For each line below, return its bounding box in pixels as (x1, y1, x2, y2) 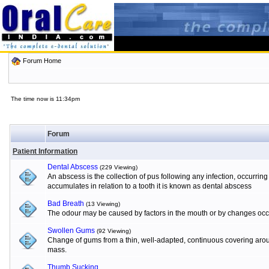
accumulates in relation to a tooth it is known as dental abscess (47, 182, 252, 190)
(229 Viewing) (100, 164, 138, 171)
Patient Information (13, 147, 77, 156)
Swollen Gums (47, 226, 95, 235)
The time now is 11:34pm (10, 95, 80, 102)
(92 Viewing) (97, 228, 131, 234)
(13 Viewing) (86, 201, 120, 207)
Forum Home (22, 57, 61, 64)
